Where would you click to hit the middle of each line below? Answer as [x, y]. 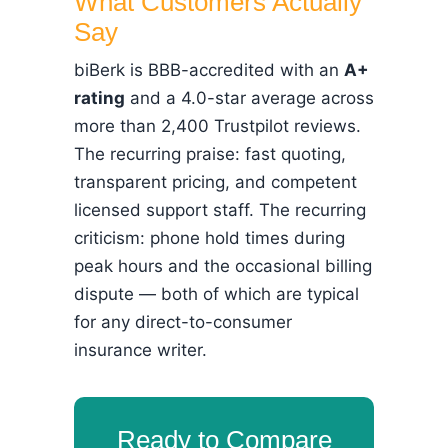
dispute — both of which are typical [216, 294]
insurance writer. [140, 350]
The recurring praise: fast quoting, [210, 154]
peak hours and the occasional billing [223, 266]
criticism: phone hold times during [209, 238]
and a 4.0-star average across [249, 98]
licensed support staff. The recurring [220, 210]
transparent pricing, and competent [215, 182]
